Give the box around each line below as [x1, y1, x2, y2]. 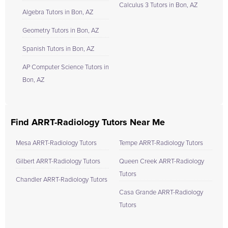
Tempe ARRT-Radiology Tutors [119, 139, 203, 147]
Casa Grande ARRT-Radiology [119, 189, 203, 196]
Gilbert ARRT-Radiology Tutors [16, 158, 100, 165]
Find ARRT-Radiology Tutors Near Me [11, 118, 165, 127]
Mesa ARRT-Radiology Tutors [16, 139, 97, 147]
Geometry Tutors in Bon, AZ [22, 27, 99, 34]
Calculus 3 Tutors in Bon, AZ [119, 2, 198, 9]
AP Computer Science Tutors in [22, 64, 109, 71]
